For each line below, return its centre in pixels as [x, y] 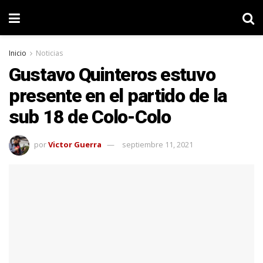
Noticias [49, 53]
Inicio [18, 53]
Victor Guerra [75, 144]
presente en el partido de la [118, 96]
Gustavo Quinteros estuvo [112, 75]
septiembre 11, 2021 [158, 144]
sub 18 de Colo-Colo [90, 117]
